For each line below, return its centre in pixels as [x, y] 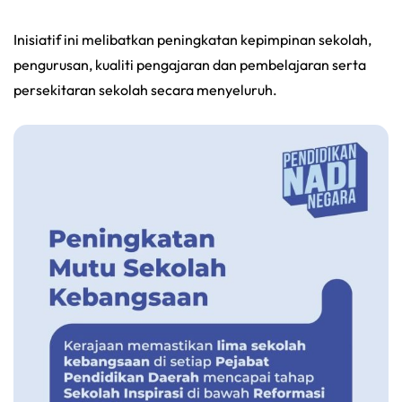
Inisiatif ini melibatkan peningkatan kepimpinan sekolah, [192, 39]
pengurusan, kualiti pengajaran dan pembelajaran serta [190, 64]
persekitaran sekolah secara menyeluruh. [145, 89]
